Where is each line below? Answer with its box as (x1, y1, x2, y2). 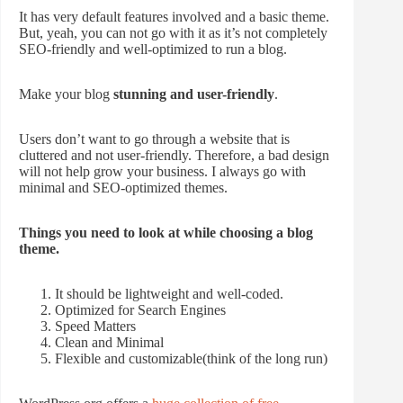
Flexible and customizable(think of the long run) (55, 351, 327, 367)
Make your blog (19, 86, 113, 103)
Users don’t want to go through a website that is (19, 131, 290, 148)
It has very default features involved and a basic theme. (19, 9, 329, 25)
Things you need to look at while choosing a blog (19, 225, 313, 241)
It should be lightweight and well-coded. (55, 286, 283, 302)
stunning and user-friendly (113, 86, 274, 103)
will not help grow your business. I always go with (19, 164, 306, 180)
